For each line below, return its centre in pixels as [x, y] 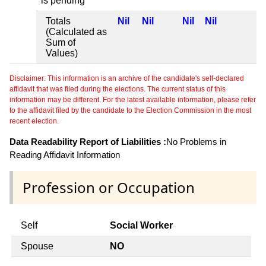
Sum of [61, 42]
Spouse [37, 246]
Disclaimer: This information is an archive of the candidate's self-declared [127, 78]
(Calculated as [76, 31]
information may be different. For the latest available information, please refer [133, 99]
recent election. [34, 121]
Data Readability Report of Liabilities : [88, 141]
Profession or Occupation [109, 187]
